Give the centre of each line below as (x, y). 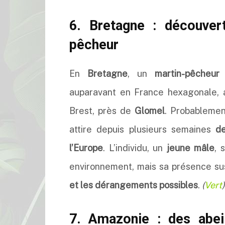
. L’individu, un (135, 148)
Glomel (150, 111)
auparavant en (102, 92)
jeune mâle (191, 148)
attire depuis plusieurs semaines (143, 129)
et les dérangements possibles (134, 185)
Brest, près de (102, 111)
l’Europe (86, 148)
